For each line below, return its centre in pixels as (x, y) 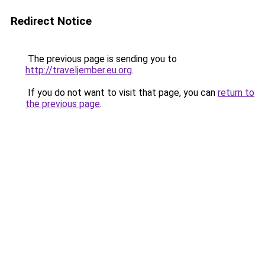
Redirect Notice (51, 21)
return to (236, 93)
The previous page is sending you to (101, 59)
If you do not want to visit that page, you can (122, 93)
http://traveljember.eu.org (79, 70)
